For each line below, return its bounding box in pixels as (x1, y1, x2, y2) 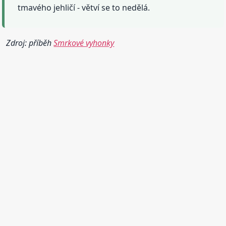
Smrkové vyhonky (53, 37, 115, 48)
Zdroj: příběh (6, 37, 54, 48)
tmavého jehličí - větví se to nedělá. (18, 2, 150, 13)
